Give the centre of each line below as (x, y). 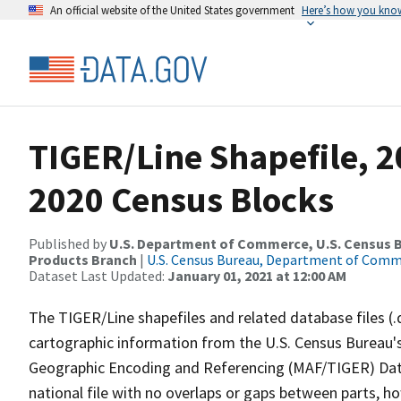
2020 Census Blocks (181, 200)
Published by (69, 243)
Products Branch (83, 260)
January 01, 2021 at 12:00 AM (257, 276)
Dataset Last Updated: (98, 276)
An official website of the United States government (172, 10)
